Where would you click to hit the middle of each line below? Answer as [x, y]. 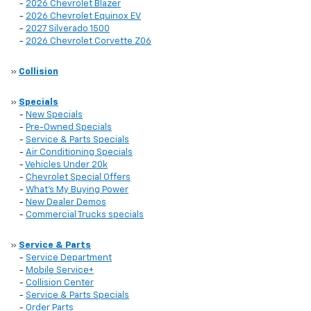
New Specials [54, 115]
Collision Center [60, 283]
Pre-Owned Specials [69, 128]
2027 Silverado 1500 [68, 29]
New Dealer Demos [66, 203]
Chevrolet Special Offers [78, 178]
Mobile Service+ [60, 271]
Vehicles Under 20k [66, 165]
